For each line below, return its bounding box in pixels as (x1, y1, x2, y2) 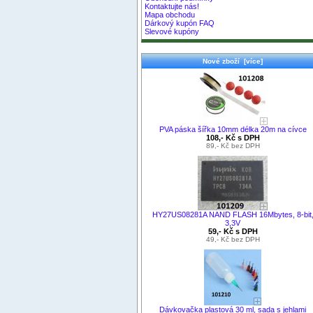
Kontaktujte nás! (145, 2, 200, 11)
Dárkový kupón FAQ (145, 19, 215, 28)
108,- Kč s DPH (205, 133, 260, 142)
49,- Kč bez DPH (205, 235, 260, 243)
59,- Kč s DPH (208, 226, 258, 235)
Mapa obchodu (145, 10, 196, 20)
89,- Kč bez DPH (205, 141, 260, 150)
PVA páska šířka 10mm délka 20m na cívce (159, 124, 307, 133)
